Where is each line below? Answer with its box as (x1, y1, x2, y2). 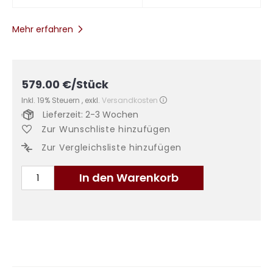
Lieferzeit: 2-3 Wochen (43, 108, 138, 121)
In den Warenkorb (79, 170, 179, 185)
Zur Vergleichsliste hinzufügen (41, 141, 182, 154)
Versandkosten (102, 95, 158, 105)
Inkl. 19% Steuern (21, 95, 82, 105)
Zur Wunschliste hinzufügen (41, 123, 171, 135)
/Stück (71, 77, 108, 92)
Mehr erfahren (12, 23, 73, 35)
